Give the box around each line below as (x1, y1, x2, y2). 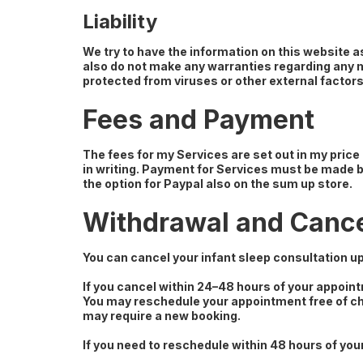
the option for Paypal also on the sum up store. (83, 177, 352, 190)
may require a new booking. (83, 309, 241, 322)
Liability (83, 10, 157, 33)
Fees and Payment (83, 104, 314, 135)
